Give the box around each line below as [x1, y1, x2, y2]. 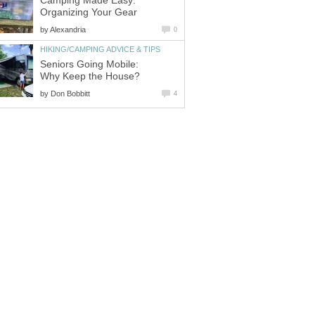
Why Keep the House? [40, 70, 140, 82]
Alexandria [50, 25, 86, 34]
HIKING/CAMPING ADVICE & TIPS [40, 44, 160, 53]
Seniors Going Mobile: [40, 58, 139, 70]
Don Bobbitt [51, 89, 90, 98]
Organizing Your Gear [40, 6, 137, 18]
